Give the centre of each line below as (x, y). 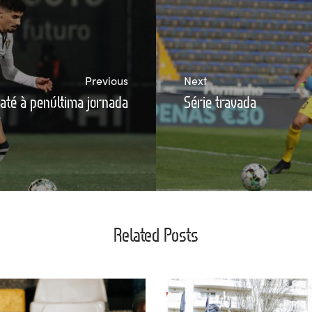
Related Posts (156, 234)
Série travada (220, 102)
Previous (107, 80)
